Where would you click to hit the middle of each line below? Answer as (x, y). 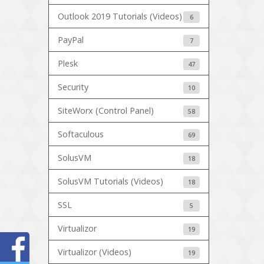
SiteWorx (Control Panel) (106, 111)
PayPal (71, 40)
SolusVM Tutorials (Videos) (111, 181)
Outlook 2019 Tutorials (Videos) (120, 16)
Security (73, 87)
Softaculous (81, 134)
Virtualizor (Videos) (95, 252)
